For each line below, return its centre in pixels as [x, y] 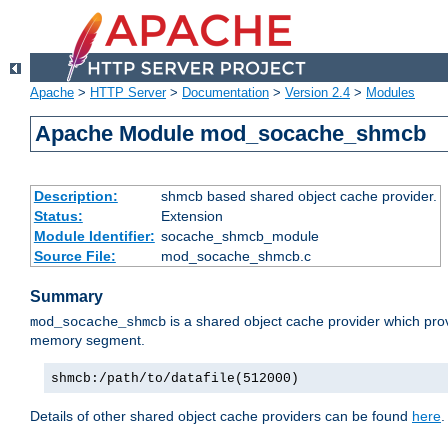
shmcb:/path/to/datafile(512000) [175, 379]
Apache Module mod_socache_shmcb [231, 134]
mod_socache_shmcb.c [235, 256]
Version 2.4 [317, 93]
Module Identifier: [94, 236]
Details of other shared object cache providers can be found [221, 416]
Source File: [74, 256]
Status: [58, 216]
